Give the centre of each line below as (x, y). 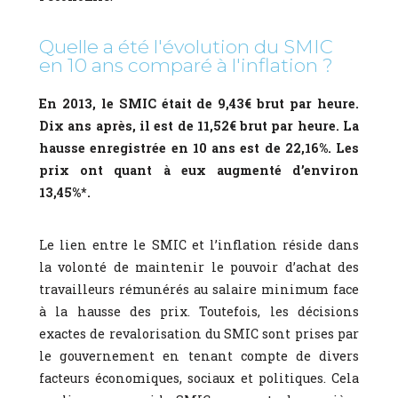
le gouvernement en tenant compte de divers (199, 355)
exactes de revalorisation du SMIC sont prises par (199, 333)
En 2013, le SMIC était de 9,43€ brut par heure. (199, 103)
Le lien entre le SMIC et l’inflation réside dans (199, 244)
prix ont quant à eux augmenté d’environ (199, 170)
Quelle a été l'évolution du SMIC (186, 46)
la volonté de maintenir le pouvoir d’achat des (199, 267)
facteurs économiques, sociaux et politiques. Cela (199, 378)
